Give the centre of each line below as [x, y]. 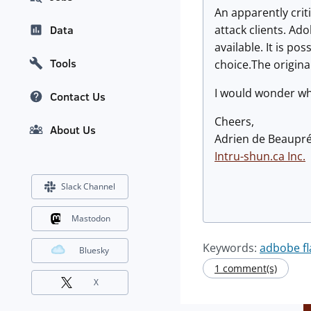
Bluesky [94, 251]
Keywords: [231, 248]
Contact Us [78, 97]
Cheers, [234, 121]
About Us [73, 130]
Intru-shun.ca [250, 156]
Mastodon [91, 219]
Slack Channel [88, 187]
